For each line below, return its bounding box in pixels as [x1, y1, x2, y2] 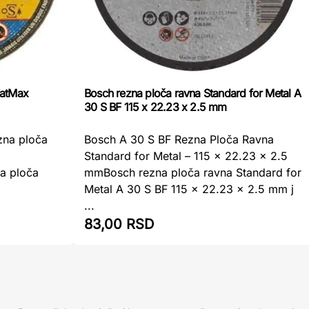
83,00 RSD [84, 215, 154, 232]
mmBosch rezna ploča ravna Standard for [84, 165, 301, 179]
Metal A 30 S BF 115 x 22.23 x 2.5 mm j [84, 181, 294, 196]
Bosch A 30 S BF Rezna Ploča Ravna [84, 132, 274, 146]
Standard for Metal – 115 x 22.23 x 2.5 [84, 148, 288, 163]
